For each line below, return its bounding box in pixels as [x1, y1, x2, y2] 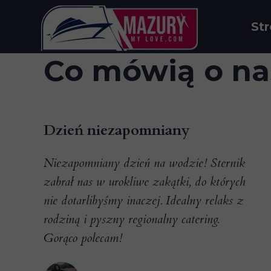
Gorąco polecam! [44, 230, 122, 246]
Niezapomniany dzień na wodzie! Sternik [44, 155, 245, 171]
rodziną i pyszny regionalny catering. [44, 211, 219, 227]
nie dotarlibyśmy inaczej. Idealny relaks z [44, 192, 243, 209]
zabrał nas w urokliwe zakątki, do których [44, 174, 246, 190]
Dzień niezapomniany [44, 120, 190, 140]
